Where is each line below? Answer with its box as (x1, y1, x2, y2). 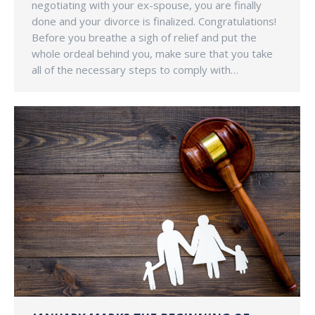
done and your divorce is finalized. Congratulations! (32, 14, 276, 29)
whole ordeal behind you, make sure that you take (32, 46, 273, 61)
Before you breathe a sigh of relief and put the (32, 30, 257, 45)
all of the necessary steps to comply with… (32, 63, 238, 77)
